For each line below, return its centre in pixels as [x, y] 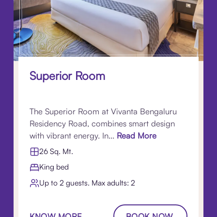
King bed [54, 167]
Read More [136, 136]
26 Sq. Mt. [56, 151]
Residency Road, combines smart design [102, 124]
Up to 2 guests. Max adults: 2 [87, 182]
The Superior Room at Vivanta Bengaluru [103, 111]
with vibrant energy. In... [72, 136]
